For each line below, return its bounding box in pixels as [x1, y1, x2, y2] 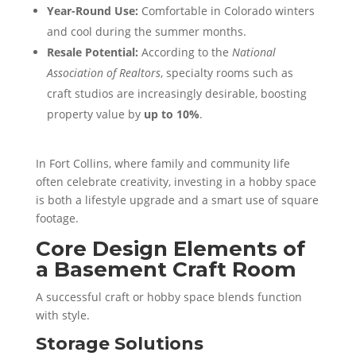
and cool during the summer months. [46, 23, 246, 39]
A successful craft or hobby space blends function [35, 288, 302, 304]
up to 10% [143, 106, 199, 122]
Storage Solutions [35, 332, 203, 354]
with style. [35, 307, 90, 323]
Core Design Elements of [35, 235, 305, 261]
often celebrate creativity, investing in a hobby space [35, 173, 316, 189]
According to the [137, 44, 232, 60]
